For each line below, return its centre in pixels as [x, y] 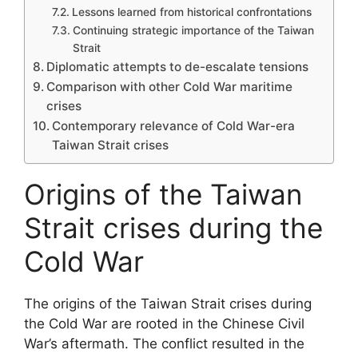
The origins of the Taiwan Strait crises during [168, 304]
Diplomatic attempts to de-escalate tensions [178, 67]
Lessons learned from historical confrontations [191, 12]
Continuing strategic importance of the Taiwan [193, 30]
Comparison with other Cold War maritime [170, 87]
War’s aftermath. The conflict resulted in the [164, 344]
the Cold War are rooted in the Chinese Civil [164, 324]
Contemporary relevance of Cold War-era [174, 126]
